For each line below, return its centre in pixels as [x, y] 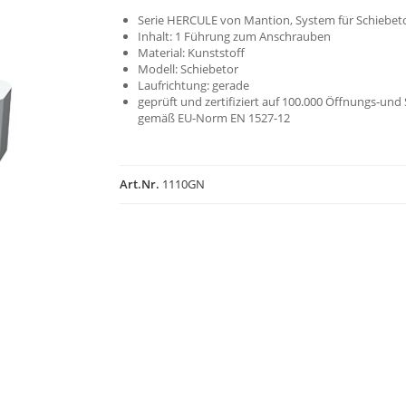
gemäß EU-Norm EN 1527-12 [214, 118]
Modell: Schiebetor [188, 69]
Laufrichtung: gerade [194, 85]
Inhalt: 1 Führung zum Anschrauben [235, 36]
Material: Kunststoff [192, 53]
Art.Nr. [140, 184]
